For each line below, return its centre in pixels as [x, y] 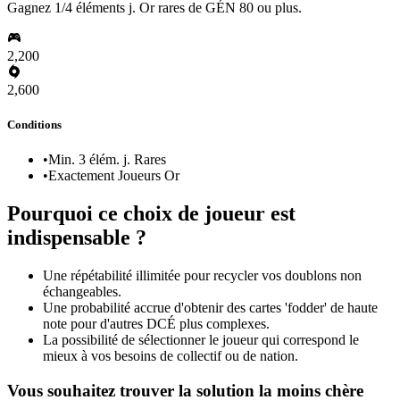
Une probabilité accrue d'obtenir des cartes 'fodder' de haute [210, 308]
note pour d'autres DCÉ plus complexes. [156, 324]
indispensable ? [77, 238]
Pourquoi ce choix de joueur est [151, 214]
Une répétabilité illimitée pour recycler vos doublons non [202, 276]
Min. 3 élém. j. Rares [107, 160]
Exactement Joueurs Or [114, 176]
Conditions [34, 125]
